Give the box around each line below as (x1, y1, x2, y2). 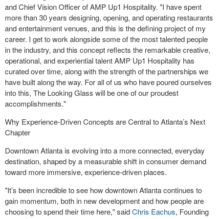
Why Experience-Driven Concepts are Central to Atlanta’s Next (5, 116, 205, 127)
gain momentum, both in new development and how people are (5, 196, 204, 206)
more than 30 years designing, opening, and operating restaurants (5, 12, 213, 23)
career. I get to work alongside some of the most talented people (5, 34, 208, 44)
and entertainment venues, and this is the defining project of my (5, 23, 206, 34)
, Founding (175, 206, 209, 217)
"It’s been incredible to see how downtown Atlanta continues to (5, 185, 202, 196)
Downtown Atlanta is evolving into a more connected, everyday (5, 145, 205, 156)
